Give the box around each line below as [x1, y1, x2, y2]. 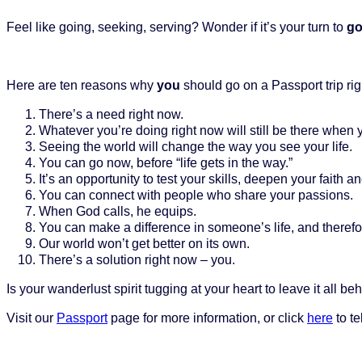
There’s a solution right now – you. [39, 252, 238, 267]
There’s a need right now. [39, 107, 183, 121]
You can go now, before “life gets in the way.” [39, 155, 293, 170]
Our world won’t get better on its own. [39, 236, 250, 250]
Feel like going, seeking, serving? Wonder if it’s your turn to [6, 19, 347, 34]
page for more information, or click [107, 310, 307, 325]
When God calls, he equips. [39, 204, 196, 218]
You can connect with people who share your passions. [39, 187, 353, 202]
